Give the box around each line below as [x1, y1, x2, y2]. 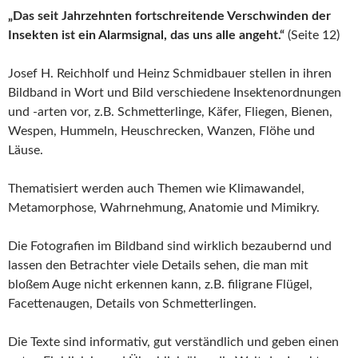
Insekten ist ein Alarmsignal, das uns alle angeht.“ [8, 29, 284, 42]
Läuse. [8, 144, 43, 157]
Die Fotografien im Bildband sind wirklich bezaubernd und [8, 240, 332, 253]
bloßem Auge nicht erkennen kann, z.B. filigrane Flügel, [8, 278, 312, 292]
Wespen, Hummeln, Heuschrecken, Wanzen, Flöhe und [8, 125, 315, 138]
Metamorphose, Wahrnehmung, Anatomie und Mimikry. [8, 201, 320, 215]
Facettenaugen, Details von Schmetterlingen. [8, 297, 257, 311]
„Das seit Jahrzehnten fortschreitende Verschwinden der [8, 10, 331, 23]
